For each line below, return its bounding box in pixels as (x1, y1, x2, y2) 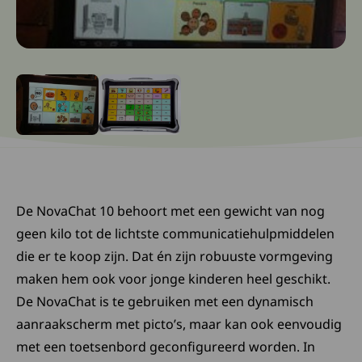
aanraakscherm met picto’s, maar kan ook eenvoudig (16, 315, 342, 333)
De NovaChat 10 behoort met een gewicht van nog (16, 202, 325, 220)
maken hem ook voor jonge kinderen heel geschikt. (16, 270, 330, 288)
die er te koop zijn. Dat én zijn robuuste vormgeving (16, 247, 333, 265)
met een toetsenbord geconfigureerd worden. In (16, 338, 315, 356)
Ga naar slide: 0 (15, 89, 109, 107)
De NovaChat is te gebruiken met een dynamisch (16, 293, 314, 310)
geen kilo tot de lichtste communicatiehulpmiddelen (16, 225, 335, 242)
